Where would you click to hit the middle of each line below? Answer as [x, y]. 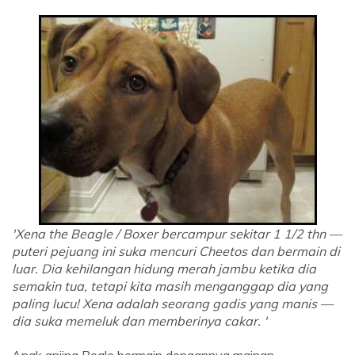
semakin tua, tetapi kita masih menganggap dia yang [170, 286]
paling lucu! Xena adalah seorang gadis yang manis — [172, 304]
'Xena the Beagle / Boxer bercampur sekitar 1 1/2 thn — [177, 234]
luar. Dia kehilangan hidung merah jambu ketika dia [164, 269]
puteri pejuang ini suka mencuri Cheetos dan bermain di [176, 252]
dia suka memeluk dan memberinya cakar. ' [139, 321]
